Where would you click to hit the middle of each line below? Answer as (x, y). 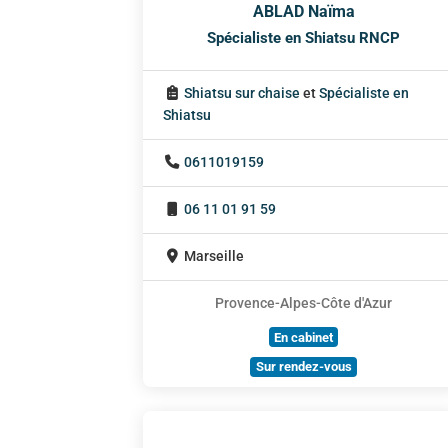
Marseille (214, 257)
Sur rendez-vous (303, 367)
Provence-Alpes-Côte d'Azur (304, 304)
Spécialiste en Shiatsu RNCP (304, 38)
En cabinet (304, 337)
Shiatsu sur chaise (242, 94)
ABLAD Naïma (303, 12)
